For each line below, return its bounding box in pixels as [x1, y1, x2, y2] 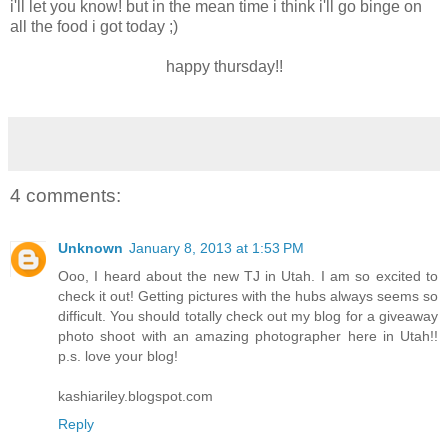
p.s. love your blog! [58, 347, 178, 364]
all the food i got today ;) [10, 18, 178, 36]
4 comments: [10, 185, 121, 207]
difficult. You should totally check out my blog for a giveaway [58, 307, 438, 324]
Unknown [58, 239, 123, 256]
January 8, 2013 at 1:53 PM [129, 239, 304, 256]
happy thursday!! [165, 58, 283, 76]
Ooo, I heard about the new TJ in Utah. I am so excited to [58, 267, 438, 284]
